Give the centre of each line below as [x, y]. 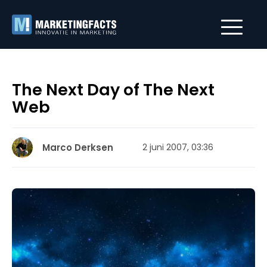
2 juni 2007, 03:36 [178, 147]
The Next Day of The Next [113, 90]
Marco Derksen [78, 148]
